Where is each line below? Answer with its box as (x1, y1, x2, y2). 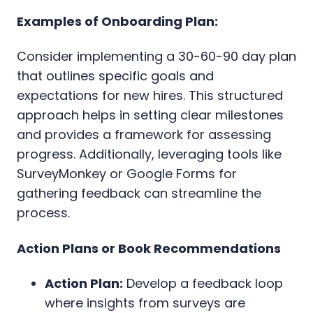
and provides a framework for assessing (17, 125, 271, 143)
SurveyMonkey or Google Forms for (17, 164, 237, 182)
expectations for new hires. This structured (17, 86, 283, 104)
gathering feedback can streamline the (17, 184, 261, 202)
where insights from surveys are (45, 293, 245, 312)
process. (17, 203, 70, 221)
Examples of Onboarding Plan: (17, 12, 218, 30)
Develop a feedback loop (123, 274, 283, 292)
